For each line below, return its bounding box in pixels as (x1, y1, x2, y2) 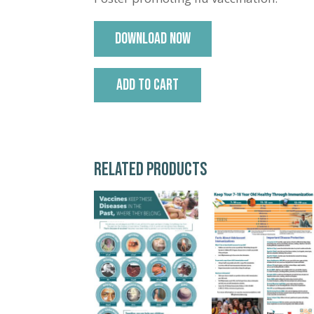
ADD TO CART (116, 76, 179, 95)
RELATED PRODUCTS (94, 158, 207, 181)
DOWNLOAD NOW (115, 29, 191, 49)
